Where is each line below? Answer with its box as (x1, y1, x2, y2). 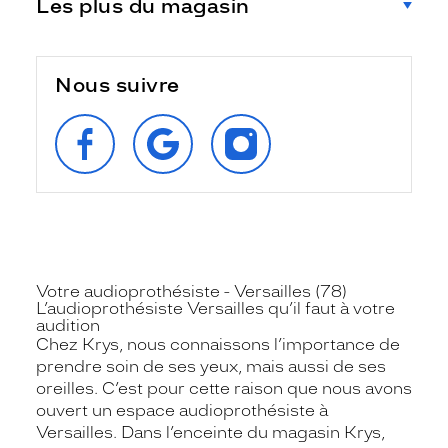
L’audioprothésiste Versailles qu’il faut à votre (36, 298, 395, 318)
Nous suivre (55, 72, 180, 97)
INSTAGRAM (212, 141, 323, 159)
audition (36, 315, 100, 335)
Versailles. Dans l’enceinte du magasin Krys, (36, 422, 385, 442)
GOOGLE (134, 141, 215, 159)
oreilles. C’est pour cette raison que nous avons (36, 378, 412, 398)
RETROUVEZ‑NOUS (134, 113, 312, 131)
